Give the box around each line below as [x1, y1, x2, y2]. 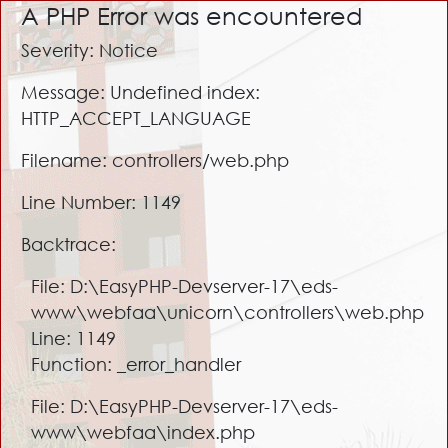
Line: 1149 [31, 327, 116, 349]
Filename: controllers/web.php [21, 149, 289, 171]
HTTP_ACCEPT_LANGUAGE [21, 107, 251, 129]
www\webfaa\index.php [31, 421, 255, 443]
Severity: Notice [21, 39, 158, 61]
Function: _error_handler [31, 353, 241, 375]
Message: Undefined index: [21, 81, 260, 103]
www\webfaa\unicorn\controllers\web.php [31, 301, 424, 323]
